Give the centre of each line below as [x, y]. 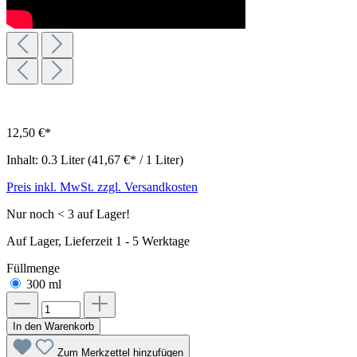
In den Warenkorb [53, 326]
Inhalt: [24, 159]
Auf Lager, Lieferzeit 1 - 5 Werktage [98, 241]
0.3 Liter [65, 159]
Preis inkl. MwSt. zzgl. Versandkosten [102, 186]
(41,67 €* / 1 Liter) [135, 159]
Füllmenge [33, 268]
